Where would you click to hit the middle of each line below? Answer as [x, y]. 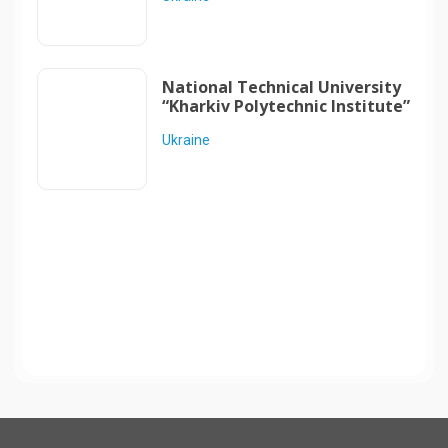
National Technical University [281, 86]
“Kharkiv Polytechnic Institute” [285, 105]
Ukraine [185, 139]
